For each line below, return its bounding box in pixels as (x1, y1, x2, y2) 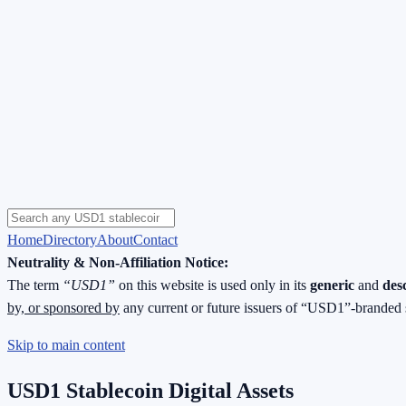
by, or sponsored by (7, 299, 120, 315)
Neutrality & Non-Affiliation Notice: (7, 254, 228, 270)
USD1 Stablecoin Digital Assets (7, 379, 294, 403)
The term (7, 276, 63, 293)
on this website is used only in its (115, 276, 310, 293)
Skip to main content (7, 336, 125, 353)
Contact (133, 231, 178, 247)
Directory (43, 231, 97, 247)
